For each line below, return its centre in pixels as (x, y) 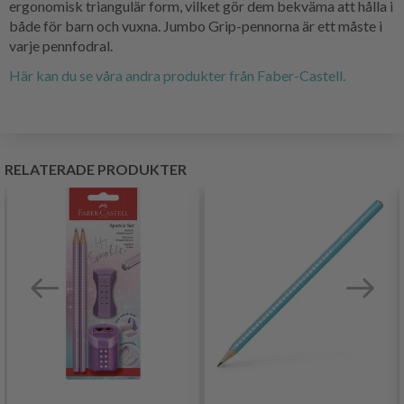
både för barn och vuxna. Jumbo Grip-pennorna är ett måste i (196, 25)
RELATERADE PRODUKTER (96, 169)
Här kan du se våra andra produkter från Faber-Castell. (177, 75)
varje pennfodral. (61, 45)
